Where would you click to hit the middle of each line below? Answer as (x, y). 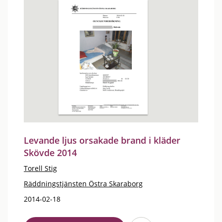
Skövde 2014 (50, 153)
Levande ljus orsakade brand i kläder (102, 140)
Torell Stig (40, 168)
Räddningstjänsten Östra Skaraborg (83, 184)
